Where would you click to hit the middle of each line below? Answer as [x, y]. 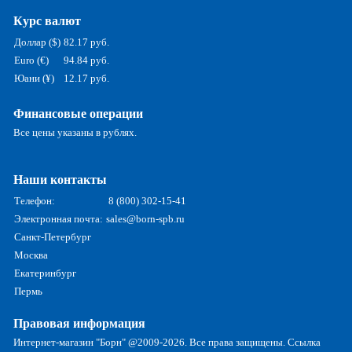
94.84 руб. [87, 60]
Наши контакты [60, 180]
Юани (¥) [35, 79]
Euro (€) [32, 60]
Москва [31, 255]
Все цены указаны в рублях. [75, 133]
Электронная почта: [59, 219]
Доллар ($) [38, 42]
